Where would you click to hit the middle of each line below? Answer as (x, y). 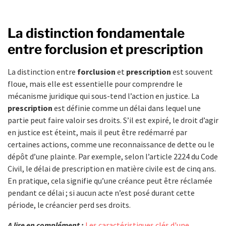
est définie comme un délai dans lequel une (127, 108)
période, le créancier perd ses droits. (69, 205)
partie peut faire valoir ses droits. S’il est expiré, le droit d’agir (113, 120)
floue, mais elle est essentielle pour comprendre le (95, 83)
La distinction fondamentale (96, 33)
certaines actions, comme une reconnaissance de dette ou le (111, 144)
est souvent (192, 71)
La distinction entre (42, 71)
